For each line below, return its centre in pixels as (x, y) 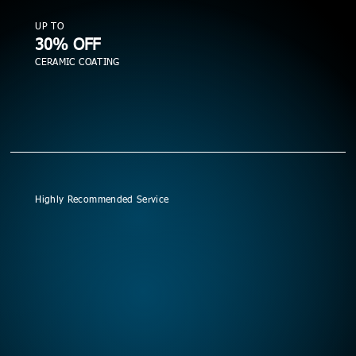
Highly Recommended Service (102, 200)
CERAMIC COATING (77, 62)
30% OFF (68, 46)
